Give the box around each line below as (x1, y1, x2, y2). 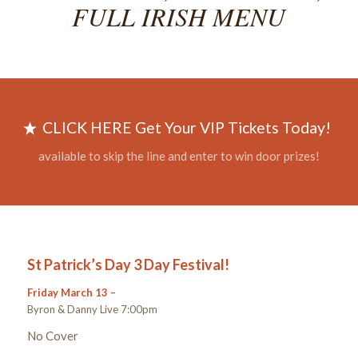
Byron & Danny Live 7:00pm (26, 302, 157, 316)
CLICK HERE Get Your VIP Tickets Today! (42, 118, 332, 137)
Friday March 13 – (26, 285, 118, 299)
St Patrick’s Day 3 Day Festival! (26, 255, 229, 273)
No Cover (26, 328, 78, 344)
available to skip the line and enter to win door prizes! (38, 149, 320, 164)
